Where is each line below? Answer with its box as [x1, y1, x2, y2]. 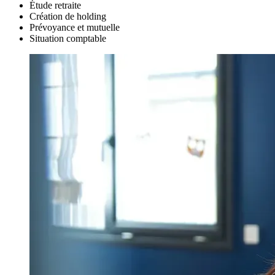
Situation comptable [29, 33, 106, 44]
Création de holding [29, 11, 106, 22]
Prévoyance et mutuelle [29, 22, 120, 33]
